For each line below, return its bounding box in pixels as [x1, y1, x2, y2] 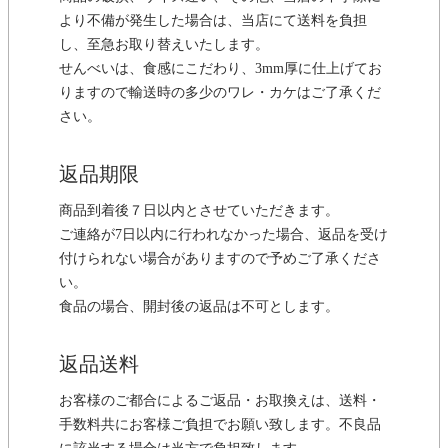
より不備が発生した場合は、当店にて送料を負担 [59, 12, 367, 28]
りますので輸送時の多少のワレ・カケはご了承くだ [59, 84, 381, 100]
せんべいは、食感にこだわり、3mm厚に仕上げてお [59, 60, 382, 76]
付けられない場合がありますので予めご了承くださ [59, 250, 381, 266]
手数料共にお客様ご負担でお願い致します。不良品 [59, 416, 381, 432]
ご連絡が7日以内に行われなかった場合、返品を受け [59, 226, 388, 242]
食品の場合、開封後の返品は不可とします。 [59, 298, 339, 314]
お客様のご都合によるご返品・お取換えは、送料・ [59, 392, 381, 408]
